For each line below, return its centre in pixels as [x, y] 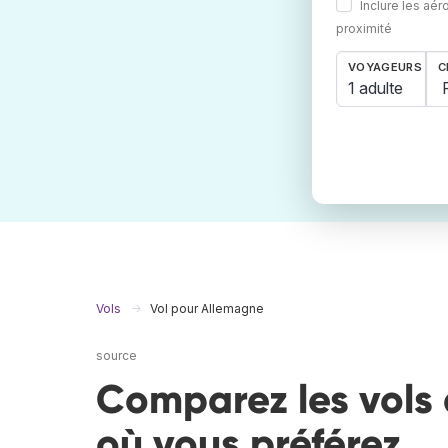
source [116, 356]
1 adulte [375, 87]
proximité [364, 29]
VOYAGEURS [385, 67]
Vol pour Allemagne [207, 309]
